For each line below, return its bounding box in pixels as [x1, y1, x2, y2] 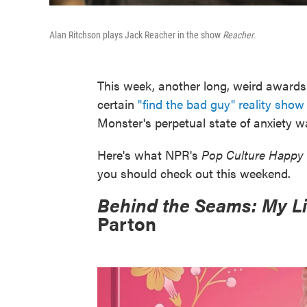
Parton [97, 210, 156, 236]
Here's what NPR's [97, 146, 201, 163]
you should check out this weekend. [97, 164, 291, 182]
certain [97, 95, 138, 112]
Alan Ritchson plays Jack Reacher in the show [49, 29, 223, 40]
